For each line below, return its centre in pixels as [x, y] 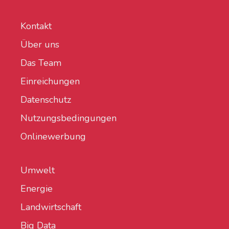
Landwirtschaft [51, 207]
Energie [37, 189]
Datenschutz [46, 100]
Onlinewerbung [53, 137]
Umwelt [38, 170]
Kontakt [36, 26]
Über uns [40, 45]
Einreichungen [50, 82]
